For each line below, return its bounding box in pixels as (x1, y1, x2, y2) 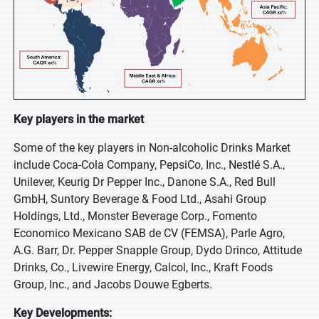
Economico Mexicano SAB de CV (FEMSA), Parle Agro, (14, 226, 285, 240)
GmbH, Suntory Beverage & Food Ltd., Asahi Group (14, 192, 266, 206)
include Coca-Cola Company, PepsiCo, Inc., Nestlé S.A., (14, 158, 285, 172)
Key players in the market (14, 113, 144, 126)
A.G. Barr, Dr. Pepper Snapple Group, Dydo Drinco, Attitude (14, 244, 302, 257)
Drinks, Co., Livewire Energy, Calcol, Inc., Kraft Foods (14, 261, 273, 274)
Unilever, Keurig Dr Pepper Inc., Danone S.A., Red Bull (14, 175, 276, 189)
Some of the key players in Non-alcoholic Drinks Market (14, 141, 291, 155)
